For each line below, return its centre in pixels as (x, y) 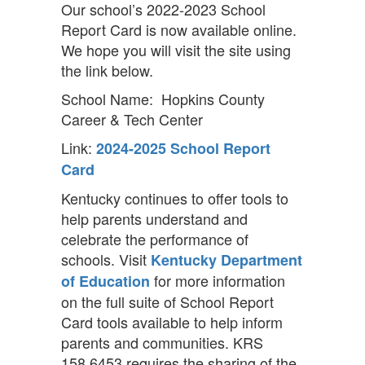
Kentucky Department (226, 260)
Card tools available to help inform (172, 322)
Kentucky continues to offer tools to (175, 198)
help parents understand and (154, 218)
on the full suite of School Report (167, 301)
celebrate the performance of (155, 239)
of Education (106, 281)
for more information (218, 280)
